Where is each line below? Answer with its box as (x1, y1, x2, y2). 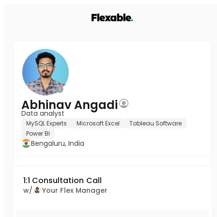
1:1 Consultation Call (23, 175, 102, 186)
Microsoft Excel (77, 119, 120, 127)
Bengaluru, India (31, 139, 84, 148)
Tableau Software (129, 119, 182, 127)
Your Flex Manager (42, 186, 108, 195)
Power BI (26, 129, 50, 138)
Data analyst (21, 108, 64, 118)
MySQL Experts (26, 119, 67, 127)
